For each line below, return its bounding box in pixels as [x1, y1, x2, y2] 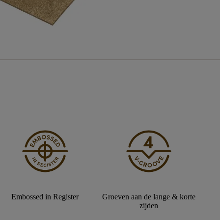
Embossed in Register [11, 192, 79, 201]
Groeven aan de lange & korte [102, 192, 195, 201]
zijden [139, 201, 158, 210]
